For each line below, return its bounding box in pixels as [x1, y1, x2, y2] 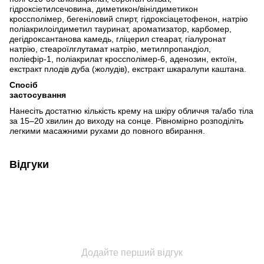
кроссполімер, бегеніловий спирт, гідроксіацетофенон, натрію [9, 14, 248, 24]
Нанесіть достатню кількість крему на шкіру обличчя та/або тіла [9, 105, 253, 115]
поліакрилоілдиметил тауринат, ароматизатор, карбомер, [9, 24, 232, 34]
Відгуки [9, 158, 49, 170]
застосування [9, 90, 66, 100]
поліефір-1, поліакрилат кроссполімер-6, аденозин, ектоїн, [9, 54, 237, 64]
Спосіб [9, 80, 38, 90]
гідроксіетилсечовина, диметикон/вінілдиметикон [9, 4, 198, 14]
